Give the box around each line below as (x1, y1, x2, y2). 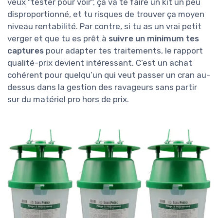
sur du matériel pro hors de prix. (7, 94, 129, 104)
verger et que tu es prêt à (7, 33, 109, 43)
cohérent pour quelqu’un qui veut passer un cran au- (7, 70, 210, 80)
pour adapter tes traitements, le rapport (44, 45, 203, 55)
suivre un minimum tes (109, 33, 199, 43)
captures (7, 45, 44, 55)
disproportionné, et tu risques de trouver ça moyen (7, 9, 204, 19)
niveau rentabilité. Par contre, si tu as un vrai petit (7, 21, 201, 31)
